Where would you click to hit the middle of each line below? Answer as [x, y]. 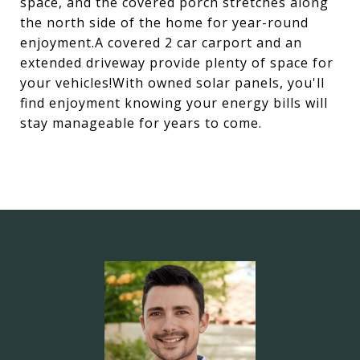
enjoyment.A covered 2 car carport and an [161, 43]
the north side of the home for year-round [164, 22]
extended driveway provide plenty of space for [177, 63]
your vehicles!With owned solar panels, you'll [172, 83]
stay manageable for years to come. [141, 123]
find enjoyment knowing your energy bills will [174, 103]
